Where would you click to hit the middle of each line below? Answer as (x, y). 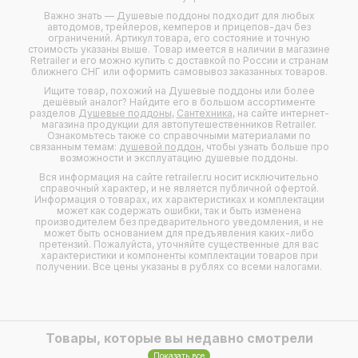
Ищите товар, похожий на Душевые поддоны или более (179, 91)
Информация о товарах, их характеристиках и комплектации (179, 199)
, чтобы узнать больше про (265, 147)
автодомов (74, 27)
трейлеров (132, 27)
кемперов (187, 27)
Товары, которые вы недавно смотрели (179, 338)
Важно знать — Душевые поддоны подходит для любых (179, 16)
